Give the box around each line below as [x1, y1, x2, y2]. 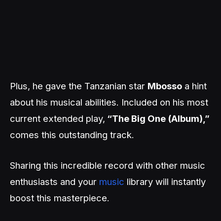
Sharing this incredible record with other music [10, 159, 205, 171]
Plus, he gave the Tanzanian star [10, 80, 147, 91]
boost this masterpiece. [10, 192, 110, 203]
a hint [182, 80, 207, 91]
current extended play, [10, 113, 105, 124]
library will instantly [124, 176, 206, 187]
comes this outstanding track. [10, 129, 134, 140]
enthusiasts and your [10, 176, 99, 187]
